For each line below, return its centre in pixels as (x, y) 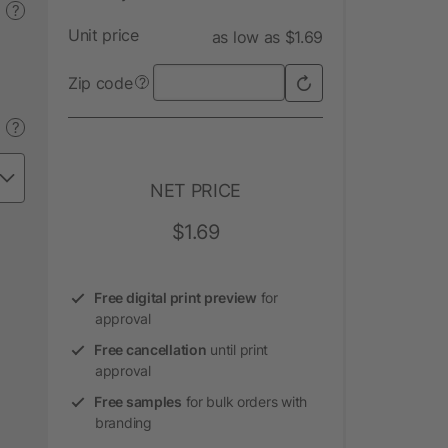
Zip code (100, 82)
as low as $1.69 (267, 36)
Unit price (103, 34)
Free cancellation (150, 349)
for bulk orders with (244, 401)
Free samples (138, 401)
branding (123, 422)
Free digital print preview (175, 297)
